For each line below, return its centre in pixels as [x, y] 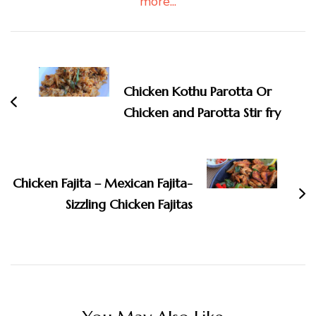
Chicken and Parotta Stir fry [202, 112]
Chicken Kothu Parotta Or [197, 91]
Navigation [59, 65]
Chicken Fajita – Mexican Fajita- [103, 183]
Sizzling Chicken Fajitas [129, 204]
